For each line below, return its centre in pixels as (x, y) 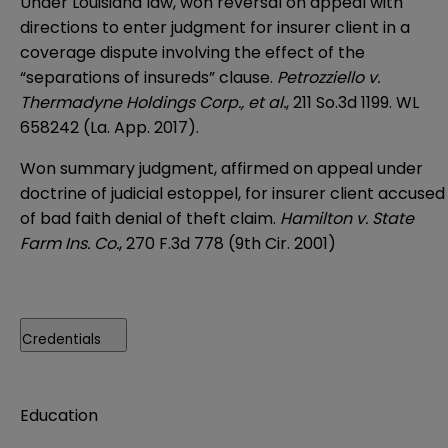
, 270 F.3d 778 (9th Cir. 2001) (227, 243)
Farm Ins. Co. (69, 243)
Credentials (61, 339)
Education (59, 415)
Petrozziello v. (328, 77)
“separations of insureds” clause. (148, 77)
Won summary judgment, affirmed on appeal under (221, 168)
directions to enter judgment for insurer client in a (215, 27)
